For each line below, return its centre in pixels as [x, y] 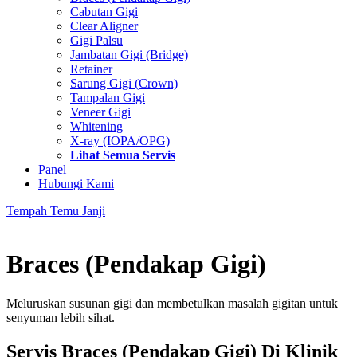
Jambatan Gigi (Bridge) [129, 55]
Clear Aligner [104, 26]
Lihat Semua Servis [123, 155]
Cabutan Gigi [104, 12]
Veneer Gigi [100, 112]
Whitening [96, 126]
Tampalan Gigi [108, 98]
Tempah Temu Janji [56, 211]
